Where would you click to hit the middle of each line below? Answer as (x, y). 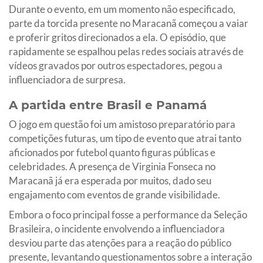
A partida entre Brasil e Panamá (108, 105)
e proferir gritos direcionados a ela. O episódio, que (117, 37)
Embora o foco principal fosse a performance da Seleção (128, 214)
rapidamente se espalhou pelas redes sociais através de (126, 51)
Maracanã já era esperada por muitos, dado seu (110, 180)
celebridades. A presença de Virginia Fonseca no (112, 166)
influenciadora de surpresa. (67, 79)
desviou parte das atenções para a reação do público (120, 242)
